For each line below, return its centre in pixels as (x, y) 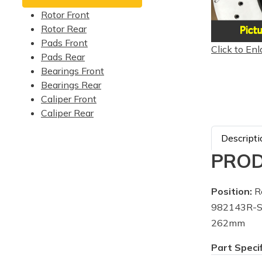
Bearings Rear (71, 85)
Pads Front (64, 43)
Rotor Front (65, 15)
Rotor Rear (64, 29)
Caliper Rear (67, 113)
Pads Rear (63, 57)
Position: (232, 191)
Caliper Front (69, 99)
